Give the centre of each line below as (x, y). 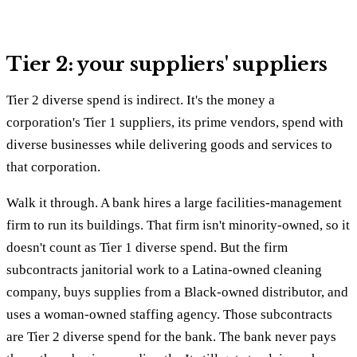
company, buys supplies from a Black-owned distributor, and (177, 292)
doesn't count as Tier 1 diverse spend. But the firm (147, 247)
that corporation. (53, 167)
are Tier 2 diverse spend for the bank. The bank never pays (171, 336)
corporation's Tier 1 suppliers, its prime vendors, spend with (175, 122)
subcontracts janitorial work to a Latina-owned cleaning (164, 269)
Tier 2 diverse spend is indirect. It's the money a (141, 100)
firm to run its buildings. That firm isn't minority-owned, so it (178, 225)
